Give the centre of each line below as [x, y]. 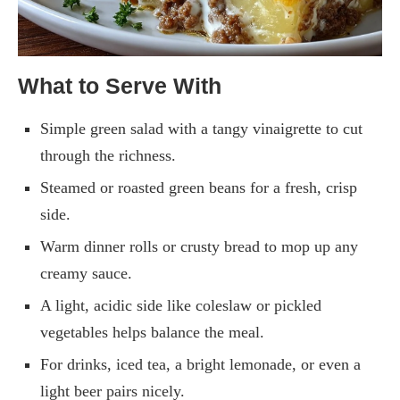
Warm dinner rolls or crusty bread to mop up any [199, 246]
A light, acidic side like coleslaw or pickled [181, 305]
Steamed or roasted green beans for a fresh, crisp [199, 187]
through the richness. [108, 155]
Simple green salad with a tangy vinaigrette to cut [201, 128]
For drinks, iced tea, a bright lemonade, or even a [200, 364]
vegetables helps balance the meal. [152, 332]
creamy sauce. [86, 273]
